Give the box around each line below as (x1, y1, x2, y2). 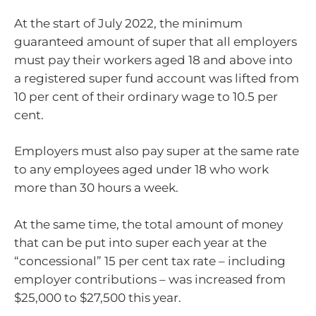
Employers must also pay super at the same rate (14, 144, 299, 159)
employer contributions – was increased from (14, 272, 286, 286)
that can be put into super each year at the (14, 235, 267, 250)
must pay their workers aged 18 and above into (14, 52, 293, 67)
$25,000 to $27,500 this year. (14, 290, 181, 305)
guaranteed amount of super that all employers (14, 34, 297, 49)
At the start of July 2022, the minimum (14, 16, 243, 30)
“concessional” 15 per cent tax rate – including (14, 253, 286, 268)
